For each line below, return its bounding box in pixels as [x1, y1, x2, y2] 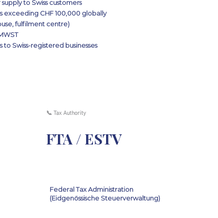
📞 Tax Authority [46, 110, 86, 117]
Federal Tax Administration [50, 185, 133, 193]
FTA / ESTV [46, 129, 122, 148]
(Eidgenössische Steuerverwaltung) [50, 194, 160, 202]
